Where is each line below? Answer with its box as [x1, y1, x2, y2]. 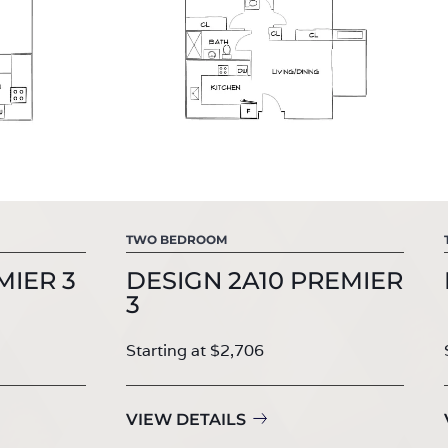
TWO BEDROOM [126, 231, 227, 247]
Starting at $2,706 [126, 339, 264, 361]
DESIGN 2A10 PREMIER [126, 265, 403, 295]
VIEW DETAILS [126, 409, 246, 429]
